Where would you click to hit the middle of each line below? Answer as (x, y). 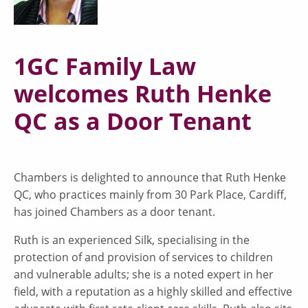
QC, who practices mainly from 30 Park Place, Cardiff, (150, 194)
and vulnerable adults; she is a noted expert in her (144, 274)
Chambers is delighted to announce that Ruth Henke (150, 177)
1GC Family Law (105, 66)
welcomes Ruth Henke (143, 93)
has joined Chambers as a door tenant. (114, 211)
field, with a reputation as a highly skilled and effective (153, 291)
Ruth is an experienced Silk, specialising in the (132, 240)
